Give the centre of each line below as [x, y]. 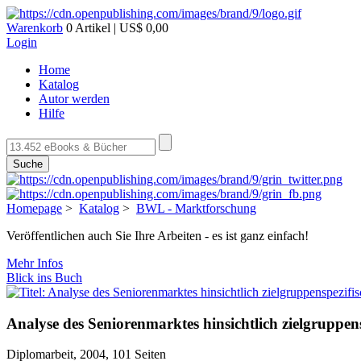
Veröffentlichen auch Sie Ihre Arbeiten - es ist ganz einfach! [158, 236]
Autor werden [74, 99]
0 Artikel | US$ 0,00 [116, 28]
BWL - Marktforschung [196, 208]
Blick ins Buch [44, 278]
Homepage [34, 208]
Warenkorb [35, 28]
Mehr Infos [35, 263]
